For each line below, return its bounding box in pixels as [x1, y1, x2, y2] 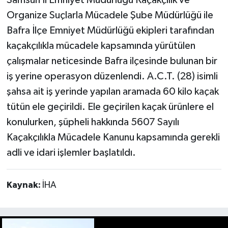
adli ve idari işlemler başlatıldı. [6, 148, 136, 158]
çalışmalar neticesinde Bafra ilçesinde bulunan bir [6, 56, 217, 67]
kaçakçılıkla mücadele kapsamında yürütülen [6, 41, 195, 51]
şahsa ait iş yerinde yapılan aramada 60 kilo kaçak [6, 87, 219, 97]
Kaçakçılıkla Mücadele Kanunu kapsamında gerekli [6, 132, 220, 143]
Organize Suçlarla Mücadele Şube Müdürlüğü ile [6, 10, 213, 21]
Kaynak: [6, 181, 42, 190]
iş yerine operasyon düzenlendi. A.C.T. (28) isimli [6, 71, 218, 82]
